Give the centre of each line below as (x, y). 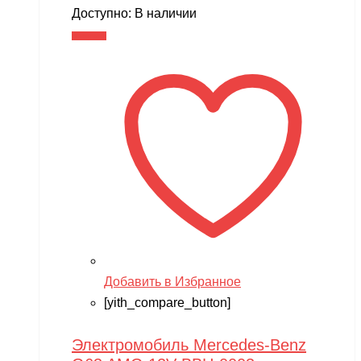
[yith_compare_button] (167, 303)
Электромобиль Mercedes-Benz (189, 344)
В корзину (89, 36)
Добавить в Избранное (172, 282)
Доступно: (103, 14)
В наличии (166, 14)
